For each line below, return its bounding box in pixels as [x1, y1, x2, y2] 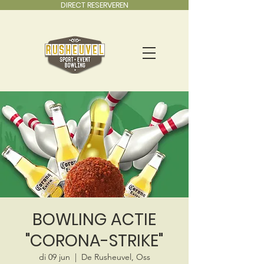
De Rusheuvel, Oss [81, 252, 150, 262]
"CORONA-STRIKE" [25, 229, 163, 252]
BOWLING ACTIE [32, 208, 156, 231]
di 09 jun [38, 252, 70, 262]
